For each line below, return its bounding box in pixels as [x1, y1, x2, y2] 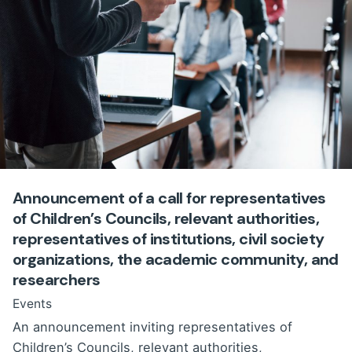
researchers [13, 269, 101, 290]
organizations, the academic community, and [13, 248, 339, 269]
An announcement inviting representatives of [13, 319, 292, 335]
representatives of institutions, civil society [13, 228, 324, 249]
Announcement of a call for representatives [13, 187, 326, 208]
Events [13, 296, 52, 312]
